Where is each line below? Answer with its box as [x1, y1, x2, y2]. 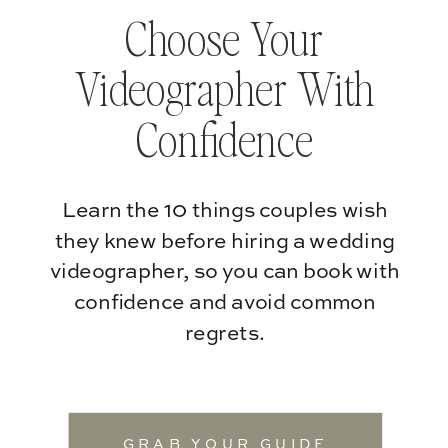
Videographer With [74, 61, 375, 118]
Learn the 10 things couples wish [61, 200, 388, 222]
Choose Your [125, 11, 325, 68]
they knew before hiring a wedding [54, 230, 395, 252]
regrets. [184, 323, 265, 345]
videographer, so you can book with [49, 261, 400, 283]
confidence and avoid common [74, 292, 376, 314]
